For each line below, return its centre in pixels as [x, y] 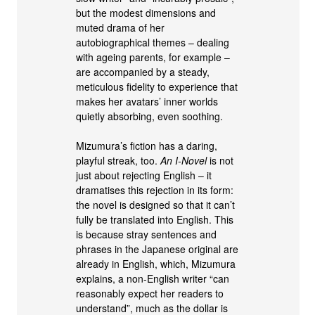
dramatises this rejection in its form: [155, 189]
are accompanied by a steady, [143, 71]
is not [220, 160]
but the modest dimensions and [146, 12]
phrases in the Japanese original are [157, 249]
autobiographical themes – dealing [153, 42]
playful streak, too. [118, 160]
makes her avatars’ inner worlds [147, 101]
